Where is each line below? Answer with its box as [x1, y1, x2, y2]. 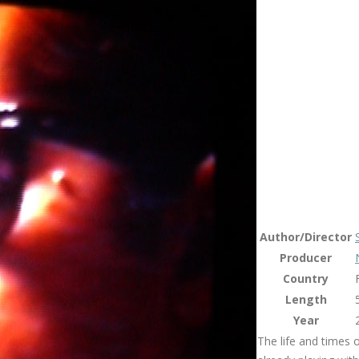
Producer [280, 250, 332, 265]
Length [284, 292, 327, 307]
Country [283, 271, 329, 286]
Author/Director [260, 229, 352, 244]
